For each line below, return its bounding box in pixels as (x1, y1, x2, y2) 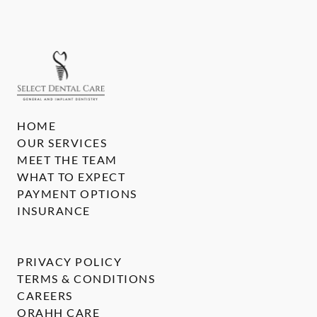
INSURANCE (17, 204, 91, 217)
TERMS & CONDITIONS (17, 272, 155, 285)
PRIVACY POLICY (17, 255, 122, 268)
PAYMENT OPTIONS (17, 187, 137, 200)
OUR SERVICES (17, 136, 107, 149)
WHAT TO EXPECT (17, 170, 125, 183)
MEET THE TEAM (17, 153, 117, 166)
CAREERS (17, 289, 73, 302)
